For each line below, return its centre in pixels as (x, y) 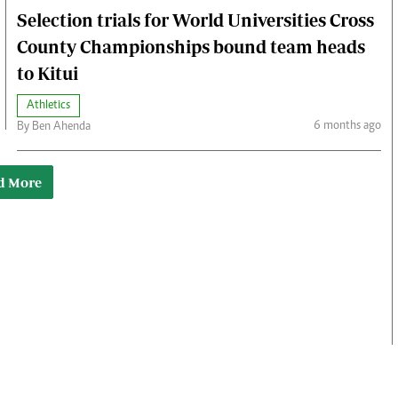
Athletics (49, 106)
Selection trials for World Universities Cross (196, 20)
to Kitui (48, 74)
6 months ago (347, 126)
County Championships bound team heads (191, 47)
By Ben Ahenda (54, 127)
